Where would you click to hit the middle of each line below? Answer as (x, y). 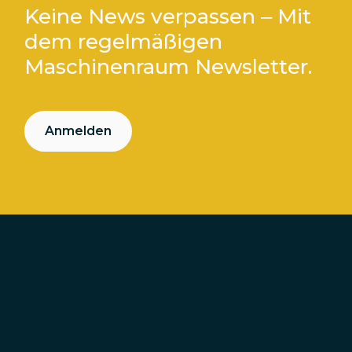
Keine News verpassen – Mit (168, 17)
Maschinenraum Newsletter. (169, 67)
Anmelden (79, 131)
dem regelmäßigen (124, 42)
